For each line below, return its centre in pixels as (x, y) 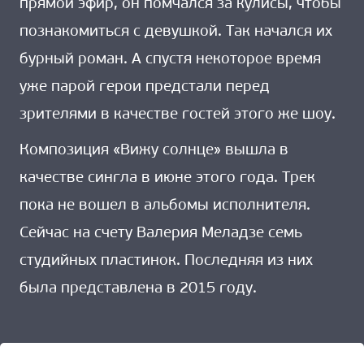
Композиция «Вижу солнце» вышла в (154, 150)
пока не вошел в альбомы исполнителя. (165, 206)
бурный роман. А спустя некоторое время (170, 60)
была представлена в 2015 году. (138, 288)
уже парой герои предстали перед (145, 88)
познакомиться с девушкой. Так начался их (176, 32)
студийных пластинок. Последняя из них (166, 261)
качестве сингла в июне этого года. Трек (167, 178)
